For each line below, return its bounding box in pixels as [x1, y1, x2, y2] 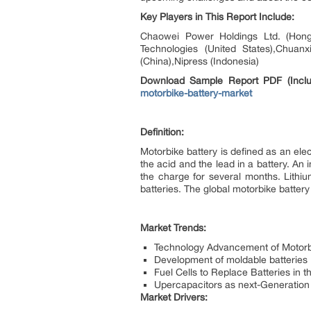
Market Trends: [140, 222, 206, 233]
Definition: [140, 126, 184, 137]
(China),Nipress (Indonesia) [140, 56, 259, 67]
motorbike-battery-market [140, 87, 252, 99]
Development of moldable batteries [154, 254, 308, 265]
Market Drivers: [140, 292, 208, 303]
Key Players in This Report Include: [140, 11, 294, 22]
